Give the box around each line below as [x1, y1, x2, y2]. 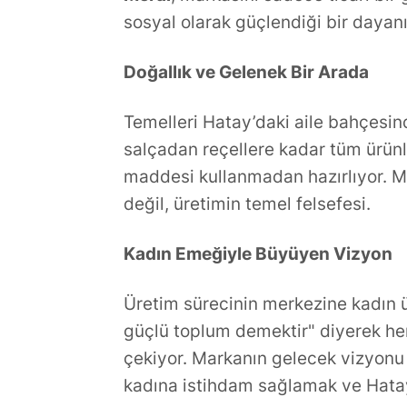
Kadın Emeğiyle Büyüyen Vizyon [123, 243, 392, 264]
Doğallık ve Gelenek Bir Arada [123, 62, 369, 83]
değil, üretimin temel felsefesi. [123, 194, 371, 214]
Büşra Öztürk [24, 17, 139, 37]
